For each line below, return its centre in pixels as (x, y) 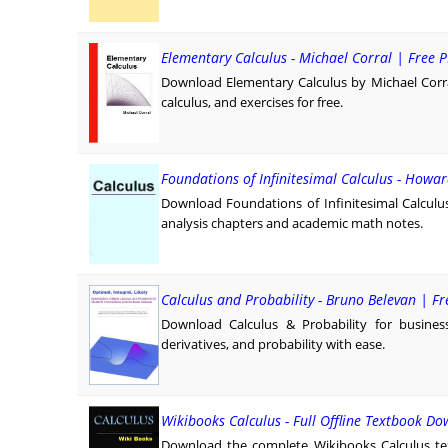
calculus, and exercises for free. (251, 102)
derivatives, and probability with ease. (272, 344)
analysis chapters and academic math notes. (291, 223)
